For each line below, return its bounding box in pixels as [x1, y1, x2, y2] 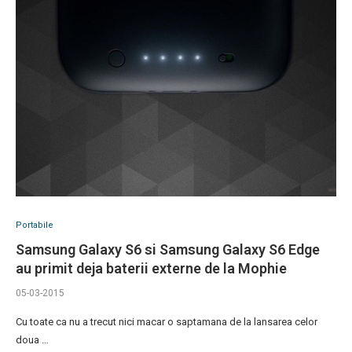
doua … [16, 334, 49, 346]
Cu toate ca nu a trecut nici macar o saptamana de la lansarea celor [16, 316, 317, 328]
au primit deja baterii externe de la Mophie [16, 260, 287, 277]
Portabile [16, 220, 53, 231]
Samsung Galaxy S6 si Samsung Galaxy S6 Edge [16, 241, 320, 258]
